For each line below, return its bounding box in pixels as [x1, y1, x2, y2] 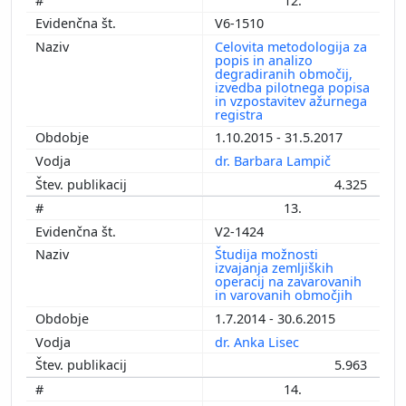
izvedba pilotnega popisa [215, 78, 370, 96]
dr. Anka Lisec [215, 333, 303, 351]
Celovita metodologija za [215, 37, 367, 55]
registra [215, 105, 266, 123]
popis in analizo [215, 51, 313, 69]
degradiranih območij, [215, 64, 353, 82]
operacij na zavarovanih [215, 273, 362, 291]
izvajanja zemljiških [215, 259, 333, 277]
